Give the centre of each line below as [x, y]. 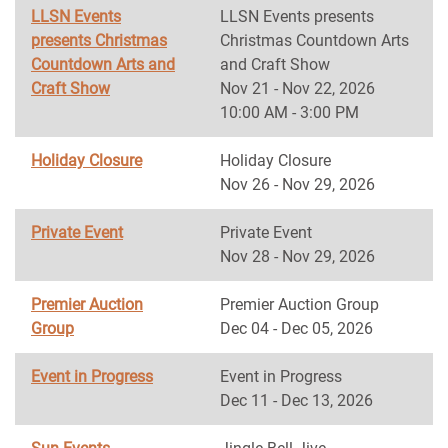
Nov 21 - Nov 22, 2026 [297, 88]
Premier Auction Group [299, 304]
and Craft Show [275, 64]
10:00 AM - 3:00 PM [289, 112]
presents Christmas [99, 40]
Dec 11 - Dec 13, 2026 [296, 400]
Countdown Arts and [103, 64]
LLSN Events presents [297, 16]
